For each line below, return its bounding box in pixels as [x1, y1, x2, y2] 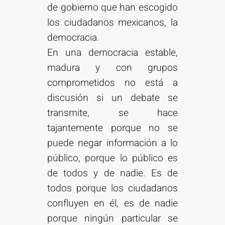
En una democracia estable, [47, 46, 178, 60]
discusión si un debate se [47, 91, 178, 105]
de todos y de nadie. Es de [47, 166, 178, 181]
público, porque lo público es [47, 151, 178, 166]
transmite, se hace [47, 106, 178, 121]
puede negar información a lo [47, 136, 178, 151]
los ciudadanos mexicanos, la [47, 16, 178, 30]
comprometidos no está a [47, 76, 178, 90]
